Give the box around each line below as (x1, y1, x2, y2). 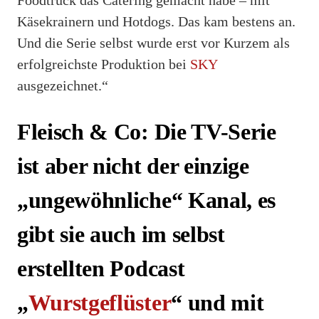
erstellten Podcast (17, 256, 185, 282)
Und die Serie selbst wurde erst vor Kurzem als (17, 34, 290, 51)
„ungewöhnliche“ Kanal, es (17, 187, 276, 214)
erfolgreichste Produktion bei (17, 56, 190, 72)
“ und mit (171, 290, 264, 316)
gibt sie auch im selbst (17, 221, 225, 248)
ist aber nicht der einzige (17, 153, 249, 179)
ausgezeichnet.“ (17, 77, 108, 93)
